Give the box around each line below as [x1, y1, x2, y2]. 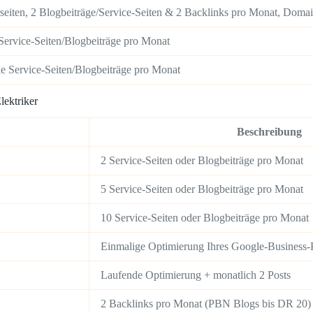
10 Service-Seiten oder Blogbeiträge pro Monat [101, 212, 309, 224]
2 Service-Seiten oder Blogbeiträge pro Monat [101, 154, 303, 167]
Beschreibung [237, 126, 302, 138]
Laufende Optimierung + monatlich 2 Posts [101, 269, 291, 282]
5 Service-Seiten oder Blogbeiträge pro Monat [101, 183, 303, 196]
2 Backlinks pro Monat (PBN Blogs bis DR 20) [101, 298, 311, 310]
